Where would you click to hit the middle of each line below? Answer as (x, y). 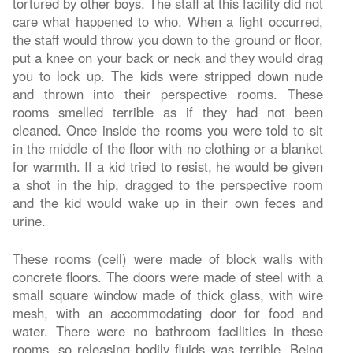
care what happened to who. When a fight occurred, (167, 21)
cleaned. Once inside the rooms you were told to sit (167, 130)
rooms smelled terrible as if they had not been (167, 111)
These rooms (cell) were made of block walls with (167, 258)
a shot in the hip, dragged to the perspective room (167, 184)
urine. (29, 220)
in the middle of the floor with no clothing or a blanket (167, 148)
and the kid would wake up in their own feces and (167, 202)
